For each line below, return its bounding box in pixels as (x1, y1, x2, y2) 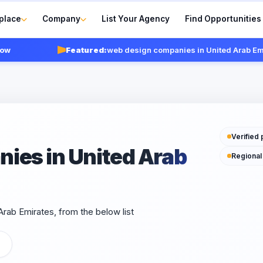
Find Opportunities (185, 14, 262, 23)
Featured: (45, 45, 86, 55)
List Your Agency (102, 14, 170, 23)
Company (42, 14, 81, 23)
